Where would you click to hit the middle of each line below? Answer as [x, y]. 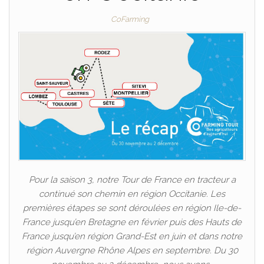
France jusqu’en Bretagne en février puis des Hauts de [132, 222]
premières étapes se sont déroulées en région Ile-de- [132, 208]
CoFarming [130, 19]
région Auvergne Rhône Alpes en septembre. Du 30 [132, 250]
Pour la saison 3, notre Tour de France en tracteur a [132, 179]
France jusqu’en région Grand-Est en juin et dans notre [132, 236]
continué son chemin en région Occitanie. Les [132, 194]
